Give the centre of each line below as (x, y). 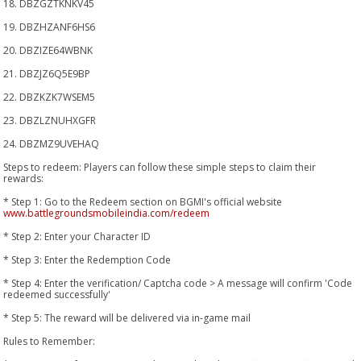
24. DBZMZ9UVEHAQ (52, 143)
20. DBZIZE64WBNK (48, 50)
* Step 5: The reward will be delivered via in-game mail (127, 317)
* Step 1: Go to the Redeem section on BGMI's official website (143, 201)
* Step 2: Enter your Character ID (77, 236)
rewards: (24, 178)
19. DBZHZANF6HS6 (50, 27)
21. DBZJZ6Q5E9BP (47, 73)
